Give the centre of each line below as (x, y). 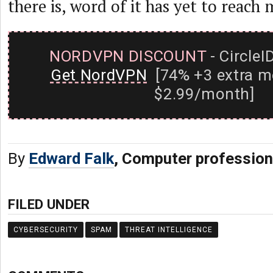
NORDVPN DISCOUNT (128, 56)
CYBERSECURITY (46, 230)
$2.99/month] (204, 94)
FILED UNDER (49, 204)
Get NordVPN (99, 75)
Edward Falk (71, 158)
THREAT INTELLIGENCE (169, 230)
